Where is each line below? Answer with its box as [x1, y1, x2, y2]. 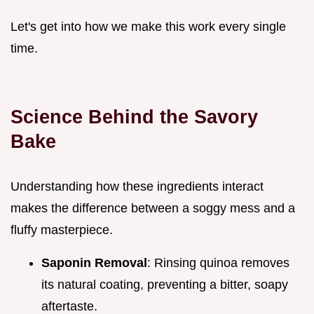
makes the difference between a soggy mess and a [11, 200, 295, 215]
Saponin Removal [41, 255, 147, 270]
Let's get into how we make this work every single [11, 19, 286, 34]
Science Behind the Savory [11, 105, 258, 128]
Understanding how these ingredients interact [11, 179, 264, 193]
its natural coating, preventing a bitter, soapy [41, 277, 288, 292]
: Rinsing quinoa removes [147, 255, 289, 270]
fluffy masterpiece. [11, 222, 113, 237]
